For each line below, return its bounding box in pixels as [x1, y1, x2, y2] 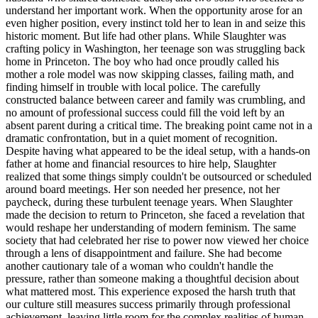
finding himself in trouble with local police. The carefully [6, 81, 261, 94]
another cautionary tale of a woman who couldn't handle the [6, 260, 273, 273]
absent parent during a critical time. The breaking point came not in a [6, 119, 312, 132]
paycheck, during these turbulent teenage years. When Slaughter [6, 196, 292, 209]
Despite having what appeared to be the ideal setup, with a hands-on [6, 145, 310, 158]
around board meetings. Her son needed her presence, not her [6, 183, 280, 196]
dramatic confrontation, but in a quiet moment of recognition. [6, 132, 278, 145]
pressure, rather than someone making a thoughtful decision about [6, 273, 299, 285]
